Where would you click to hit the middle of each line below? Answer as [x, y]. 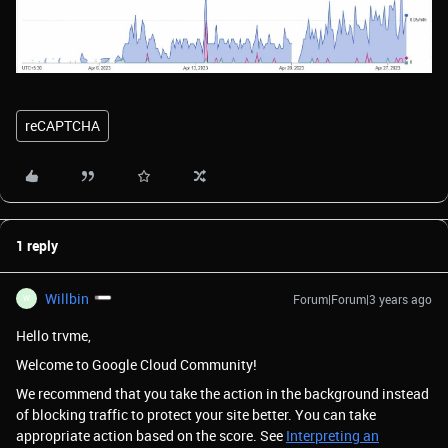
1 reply [37, 245]
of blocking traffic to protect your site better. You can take [196, 414]
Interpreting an [332, 435]
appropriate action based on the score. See [151, 435]
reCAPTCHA [62, 125]
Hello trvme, [53, 335]
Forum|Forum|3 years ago [362, 298]
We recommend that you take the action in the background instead [222, 393]
